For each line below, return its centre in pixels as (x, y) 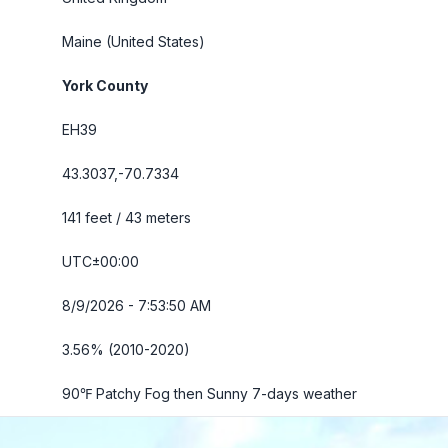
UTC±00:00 (100, 261)
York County (105, 85)
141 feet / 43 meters (126, 217)
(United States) (153, 41)
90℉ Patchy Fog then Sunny (157, 393)
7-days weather (304, 393)
